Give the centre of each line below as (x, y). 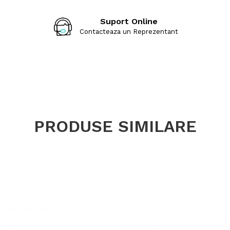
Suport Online (129, 22)
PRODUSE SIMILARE (115, 126)
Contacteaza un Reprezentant (129, 32)
